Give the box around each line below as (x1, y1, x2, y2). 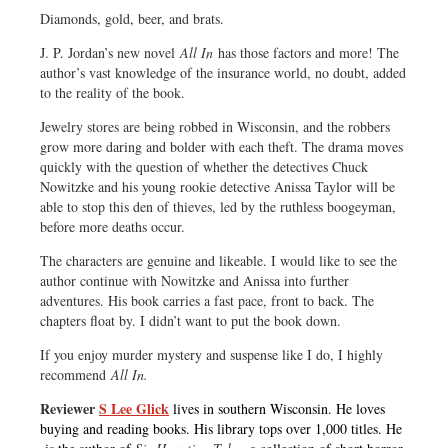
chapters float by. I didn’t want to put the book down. (40, 310, 341, 330)
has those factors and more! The (213, 42, 399, 62)
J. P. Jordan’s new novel (40, 42, 180, 62)
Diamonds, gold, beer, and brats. (40, 8, 224, 28)
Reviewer (40, 397, 99, 419)
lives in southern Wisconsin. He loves (173, 398, 385, 418)
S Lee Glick (99, 397, 169, 419)
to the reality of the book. (40, 82, 185, 102)
